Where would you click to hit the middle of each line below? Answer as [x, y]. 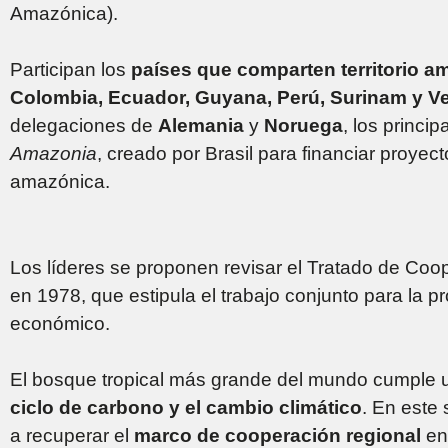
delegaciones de [84, 125]
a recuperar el [72, 435]
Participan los [70, 69]
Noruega [303, 125]
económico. [60, 323]
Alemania [203, 125]
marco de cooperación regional [280, 435]
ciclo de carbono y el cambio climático [186, 407]
